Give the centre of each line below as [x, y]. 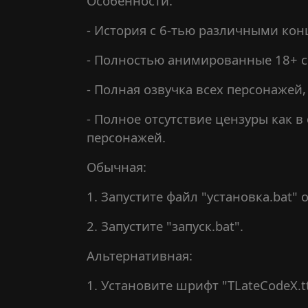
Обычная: [117, 167]
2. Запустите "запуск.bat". [165, 226]
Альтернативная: [140, 255]
